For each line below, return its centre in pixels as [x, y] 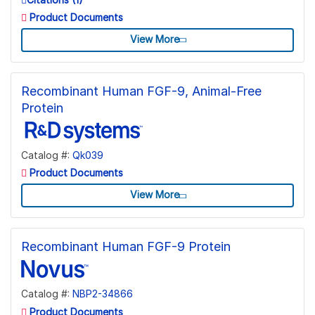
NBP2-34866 [103, 294]
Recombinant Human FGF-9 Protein [126, 247]
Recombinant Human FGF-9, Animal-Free [141, 91]
